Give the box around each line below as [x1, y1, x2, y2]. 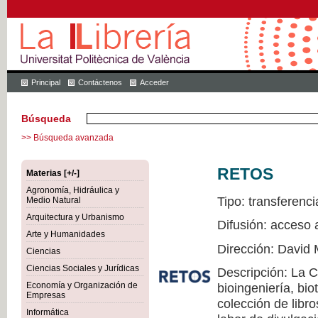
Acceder [140, 78, 169, 87]
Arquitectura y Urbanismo [26, 212, 124, 222]
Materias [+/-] [26, 168, 79, 178]
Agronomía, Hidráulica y [26, 185, 119, 195]
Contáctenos [78, 78, 122, 87]
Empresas [26, 290, 65, 300]
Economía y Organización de [26, 280, 138, 290]
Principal [31, 78, 60, 87]
